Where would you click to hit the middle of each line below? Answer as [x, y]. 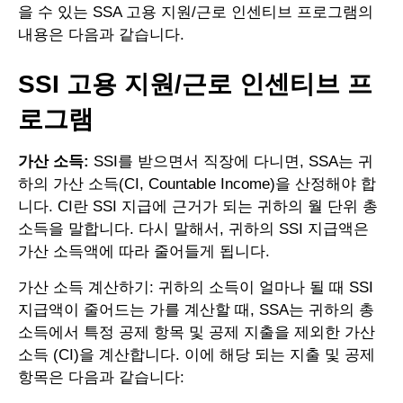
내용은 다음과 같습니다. [101, 35]
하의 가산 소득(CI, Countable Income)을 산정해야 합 [197, 184]
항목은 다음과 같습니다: [101, 378]
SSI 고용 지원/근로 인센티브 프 [195, 85]
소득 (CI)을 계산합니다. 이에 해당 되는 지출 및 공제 [197, 355]
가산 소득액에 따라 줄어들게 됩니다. [144, 252]
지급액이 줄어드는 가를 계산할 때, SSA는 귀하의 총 [196, 310]
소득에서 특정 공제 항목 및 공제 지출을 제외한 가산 [197, 333]
